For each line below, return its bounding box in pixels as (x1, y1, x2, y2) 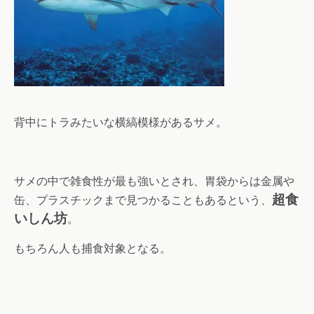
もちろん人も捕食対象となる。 (14, 241, 171, 255)
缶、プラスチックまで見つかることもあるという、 (14, 193, 272, 207)
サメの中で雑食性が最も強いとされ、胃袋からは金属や (14, 174, 294, 188)
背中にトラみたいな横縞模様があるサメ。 (14, 115, 227, 129)
